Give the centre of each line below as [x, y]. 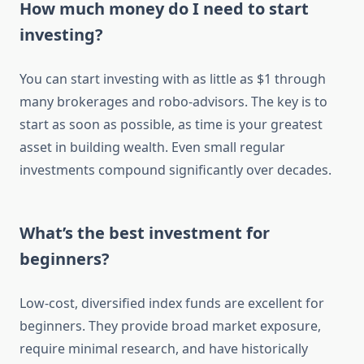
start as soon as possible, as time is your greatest [171, 125]
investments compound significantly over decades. [175, 170]
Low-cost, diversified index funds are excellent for [172, 303]
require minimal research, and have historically [164, 349]
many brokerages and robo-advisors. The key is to [173, 102]
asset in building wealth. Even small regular [152, 147]
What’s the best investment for [145, 233]
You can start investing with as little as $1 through [173, 79]
